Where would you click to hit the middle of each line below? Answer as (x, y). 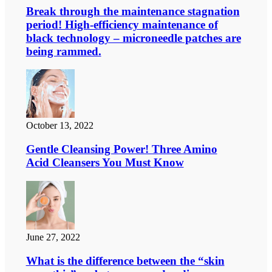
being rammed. (63, 51)
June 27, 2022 (53, 237)
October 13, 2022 (59, 126)
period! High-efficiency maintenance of (122, 24)
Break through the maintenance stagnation (133, 11)
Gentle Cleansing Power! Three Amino (121, 149)
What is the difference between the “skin (125, 260)
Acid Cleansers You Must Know (105, 163)
